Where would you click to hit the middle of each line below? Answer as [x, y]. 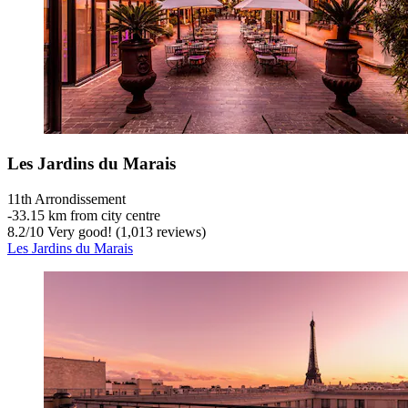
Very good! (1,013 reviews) [125, 232]
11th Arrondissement [66, 199]
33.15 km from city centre [86, 216]
